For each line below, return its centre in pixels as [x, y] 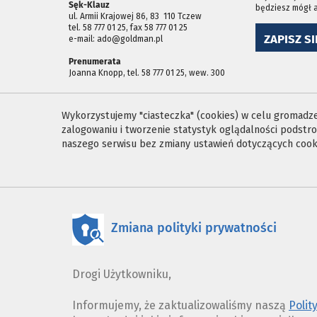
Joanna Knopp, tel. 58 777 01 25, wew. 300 [147, 73]
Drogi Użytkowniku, [122, 274]
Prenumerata [95, 61]
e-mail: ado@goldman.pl [116, 39]
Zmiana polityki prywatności [194, 227]
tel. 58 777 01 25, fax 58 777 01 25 [128, 27]
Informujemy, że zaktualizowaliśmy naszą [180, 305]
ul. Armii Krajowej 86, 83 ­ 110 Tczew [135, 16]
